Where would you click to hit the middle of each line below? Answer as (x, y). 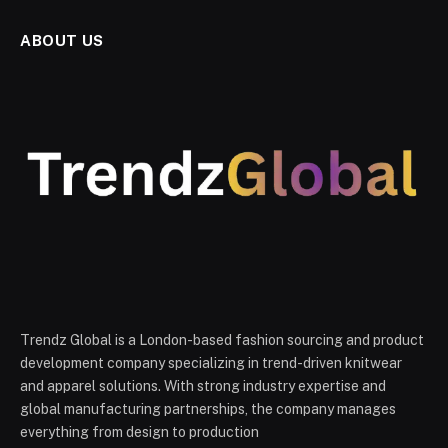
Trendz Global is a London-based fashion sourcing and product (222, 339)
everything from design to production (139, 431)
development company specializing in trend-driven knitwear (211, 362)
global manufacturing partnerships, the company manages (208, 408)
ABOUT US (62, 40)
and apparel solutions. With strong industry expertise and (203, 385)
